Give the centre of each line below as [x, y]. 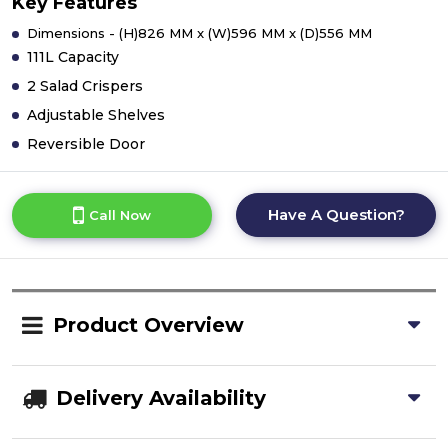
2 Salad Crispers [85, 86]
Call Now [120, 215]
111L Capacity [73, 57]
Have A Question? [336, 214]
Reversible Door [86, 144]
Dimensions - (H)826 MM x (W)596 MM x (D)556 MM [199, 33]
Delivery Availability [161, 398]
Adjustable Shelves [96, 115]
